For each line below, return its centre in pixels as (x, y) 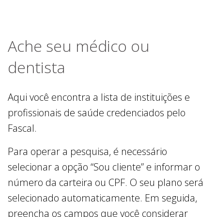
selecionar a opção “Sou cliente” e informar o (104, 167)
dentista (37, 67)
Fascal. (22, 128)
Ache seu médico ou (79, 46)
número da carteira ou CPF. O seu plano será (106, 182)
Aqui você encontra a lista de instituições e (99, 97)
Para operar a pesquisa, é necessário (87, 151)
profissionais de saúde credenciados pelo (97, 112)
